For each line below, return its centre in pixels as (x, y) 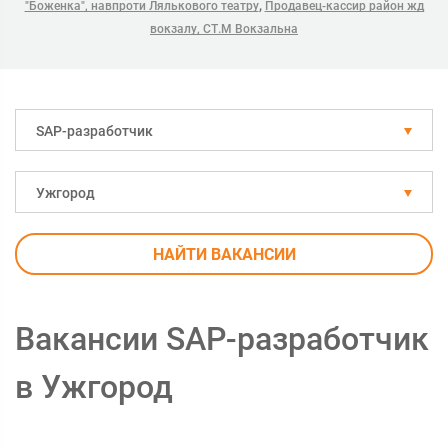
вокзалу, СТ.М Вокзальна (224, 29)
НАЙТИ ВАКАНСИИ (224, 254)
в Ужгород (94, 387)
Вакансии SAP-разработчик (222, 339)
